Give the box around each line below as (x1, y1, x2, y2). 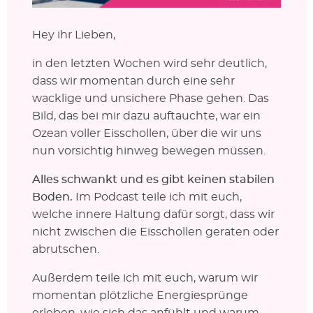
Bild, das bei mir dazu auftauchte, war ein (31, 110, 261, 122)
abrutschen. (31, 243, 99, 255)
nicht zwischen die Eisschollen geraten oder (31, 226, 279, 238)
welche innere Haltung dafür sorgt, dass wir (31, 208, 275, 220)
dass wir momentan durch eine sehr (31, 75, 235, 87)
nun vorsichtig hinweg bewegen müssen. (31, 145, 265, 156)
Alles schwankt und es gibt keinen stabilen (31, 173, 275, 185)
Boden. (31, 191, 73, 203)
